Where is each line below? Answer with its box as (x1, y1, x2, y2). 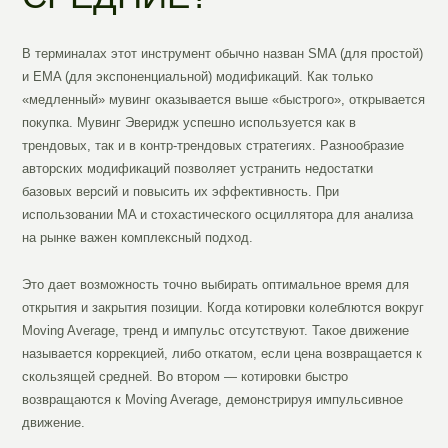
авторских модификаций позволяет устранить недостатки (22, 161, 374, 177)
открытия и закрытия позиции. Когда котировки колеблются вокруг (22, 300, 425, 316)
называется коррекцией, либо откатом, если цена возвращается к (22, 346, 423, 362)
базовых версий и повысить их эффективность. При (22, 184, 340, 200)
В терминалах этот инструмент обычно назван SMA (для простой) (22, 46, 424, 62)
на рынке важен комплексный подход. (22, 230, 254, 246)
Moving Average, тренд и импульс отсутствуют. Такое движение (22, 323, 410, 339)
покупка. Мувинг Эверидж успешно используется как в (22, 115, 357, 131)
